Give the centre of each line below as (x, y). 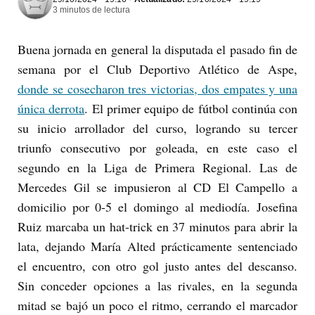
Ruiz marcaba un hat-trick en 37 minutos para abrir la (157, 227)
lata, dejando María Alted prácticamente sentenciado (157, 246)
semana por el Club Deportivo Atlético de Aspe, (157, 69)
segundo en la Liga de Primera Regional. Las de (157, 168)
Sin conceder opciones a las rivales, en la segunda (157, 286)
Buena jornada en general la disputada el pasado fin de (157, 50)
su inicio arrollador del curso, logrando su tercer (157, 128)
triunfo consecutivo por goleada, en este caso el (157, 148)
